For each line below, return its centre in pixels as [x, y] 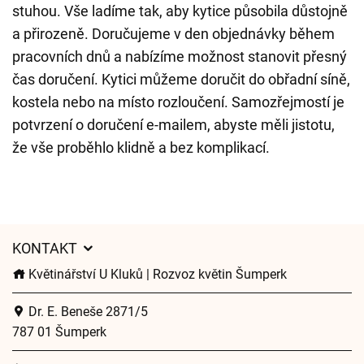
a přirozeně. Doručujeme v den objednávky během [173, 33]
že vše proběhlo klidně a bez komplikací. [141, 147]
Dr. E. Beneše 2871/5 [87, 311]
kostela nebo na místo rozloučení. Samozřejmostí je [178, 102]
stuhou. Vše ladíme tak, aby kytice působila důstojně [180, 11]
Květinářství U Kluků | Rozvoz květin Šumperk [156, 274]
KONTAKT [46, 248]
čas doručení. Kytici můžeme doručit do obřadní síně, [181, 79]
